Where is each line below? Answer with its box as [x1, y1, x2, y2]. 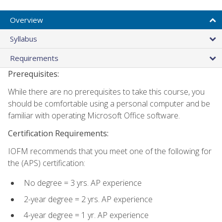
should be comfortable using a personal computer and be [8, 98, 210, 109]
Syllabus [10, 33, 37, 44]
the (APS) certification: [8, 157, 85, 168]
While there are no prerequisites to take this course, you [8, 86, 205, 97]
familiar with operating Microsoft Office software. [8, 110, 180, 121]
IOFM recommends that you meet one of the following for [8, 145, 212, 157]
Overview [10, 14, 43, 25]
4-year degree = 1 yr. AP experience [24, 210, 149, 221]
